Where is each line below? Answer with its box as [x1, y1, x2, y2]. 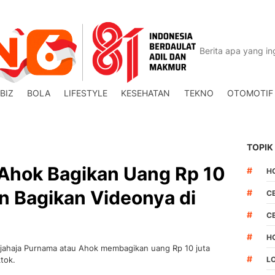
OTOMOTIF [227, 88, 273, 98]
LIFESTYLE [64, 88, 108, 98]
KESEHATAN [121, 88, 171, 98]
